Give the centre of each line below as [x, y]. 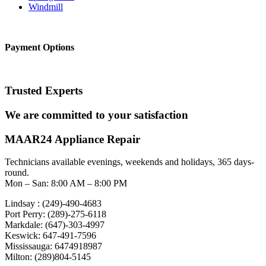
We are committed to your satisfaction [96, 115]
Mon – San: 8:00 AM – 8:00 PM [66, 183]
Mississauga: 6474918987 [53, 246]
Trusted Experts [44, 91]
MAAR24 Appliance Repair [72, 139]
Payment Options [39, 47]
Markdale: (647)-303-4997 [55, 225]
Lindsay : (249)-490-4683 [53, 204]
